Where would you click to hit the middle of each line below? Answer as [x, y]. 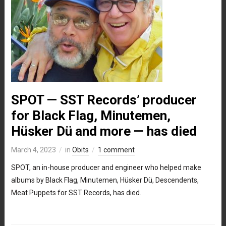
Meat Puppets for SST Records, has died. [76, 192]
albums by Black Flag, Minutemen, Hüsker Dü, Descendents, [105, 180]
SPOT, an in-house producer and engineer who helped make [106, 167]
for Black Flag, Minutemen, [91, 115]
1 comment [116, 150]
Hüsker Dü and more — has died [104, 131]
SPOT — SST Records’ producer [104, 100]
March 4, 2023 [33, 150]
